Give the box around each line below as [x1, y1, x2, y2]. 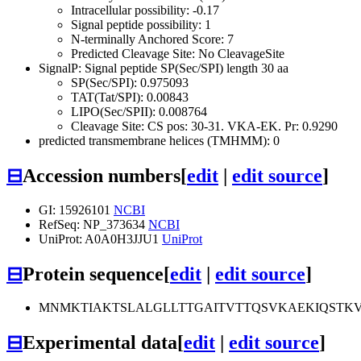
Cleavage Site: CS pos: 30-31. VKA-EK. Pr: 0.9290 [71, 118, 338, 133]
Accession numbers [23, 164, 180, 186]
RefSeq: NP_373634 [39, 217, 148, 231]
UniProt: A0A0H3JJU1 [39, 231, 162, 246]
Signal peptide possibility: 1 [71, 17, 211, 31]
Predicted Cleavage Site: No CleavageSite [71, 46, 284, 60]
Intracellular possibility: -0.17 [71, 2, 219, 17]
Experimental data [23, 332, 177, 354]
